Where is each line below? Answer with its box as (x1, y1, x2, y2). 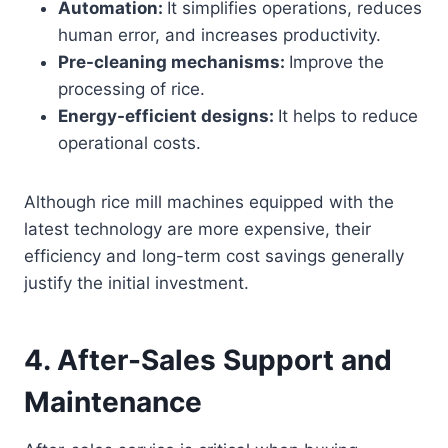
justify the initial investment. (24, 273, 249, 294)
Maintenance (24, 385, 202, 420)
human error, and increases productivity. (58, 25, 381, 46)
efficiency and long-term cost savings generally (24, 246, 404, 267)
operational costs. (58, 133, 201, 154)
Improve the (289, 52, 384, 73)
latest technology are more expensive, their (24, 219, 371, 240)
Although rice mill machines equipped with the (24, 192, 394, 213)
